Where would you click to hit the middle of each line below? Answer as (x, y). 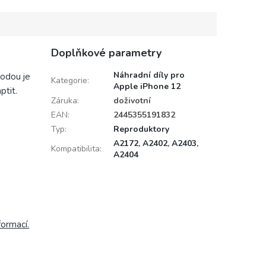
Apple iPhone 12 (147, 87)
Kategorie (69, 81)
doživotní (132, 101)
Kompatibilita (75, 149)
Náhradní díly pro (149, 75)
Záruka (64, 101)
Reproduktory (141, 129)
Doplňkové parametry (106, 53)
